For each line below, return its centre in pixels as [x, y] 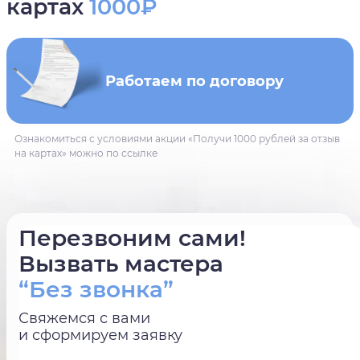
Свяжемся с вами [84, 318]
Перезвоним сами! [132, 237]
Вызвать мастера [121, 263]
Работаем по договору [195, 81]
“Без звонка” [96, 289]
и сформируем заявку [100, 335]
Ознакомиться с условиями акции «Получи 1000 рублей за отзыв [177, 139]
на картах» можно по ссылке [86, 153]
